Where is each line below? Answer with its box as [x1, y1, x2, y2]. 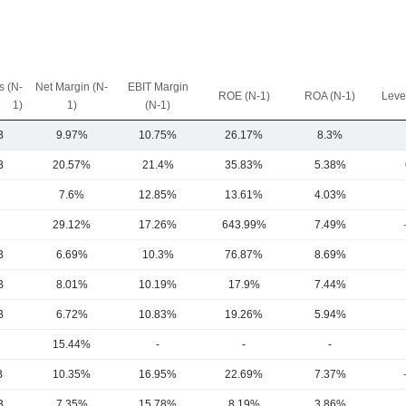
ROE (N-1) [217, 90, 270, 102]
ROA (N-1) [304, 90, 355, 102]
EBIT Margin [127, 81, 188, 93]
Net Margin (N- [35, 81, 108, 93]
